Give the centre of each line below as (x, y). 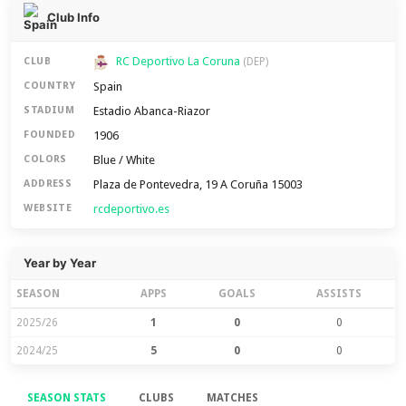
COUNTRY (50, 86)
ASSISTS (339, 293)
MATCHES (233, 397)
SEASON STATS (67, 397)
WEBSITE (48, 208)
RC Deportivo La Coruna (180, 61)
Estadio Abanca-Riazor (152, 111)
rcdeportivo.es (132, 208)
